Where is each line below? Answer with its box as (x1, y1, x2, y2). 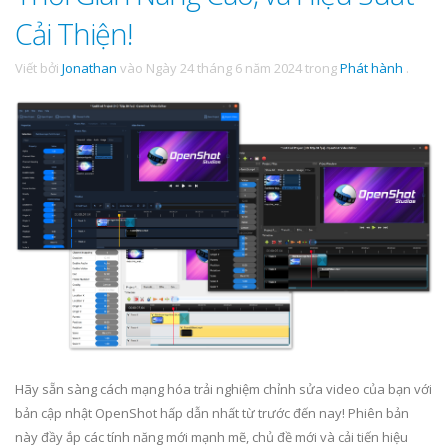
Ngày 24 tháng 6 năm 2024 (146, 59, 302, 77)
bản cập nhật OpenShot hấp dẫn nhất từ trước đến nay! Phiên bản (15, 403, 409, 422)
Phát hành (340, 59, 403, 77)
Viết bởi (15, 59, 62, 77)
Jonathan (62, 59, 117, 77)
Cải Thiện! (15, 14, 132, 53)
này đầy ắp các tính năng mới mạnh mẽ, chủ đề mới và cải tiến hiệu (15, 427, 408, 446)
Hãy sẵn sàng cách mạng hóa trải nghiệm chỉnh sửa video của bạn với (15, 379, 432, 398)
